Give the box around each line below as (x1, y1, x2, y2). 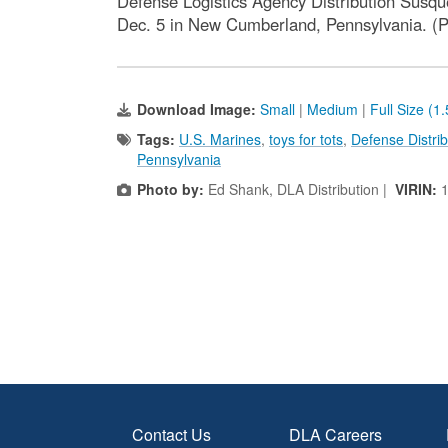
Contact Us (132, 423, 211, 446)
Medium (307, 99, 358, 119)
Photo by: (137, 179, 204, 199)
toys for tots (269, 129, 343, 149)
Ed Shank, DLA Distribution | (204, 179, 395, 199)
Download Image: (137, 99, 260, 119)
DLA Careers (289, 423, 382, 446)
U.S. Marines (179, 129, 261, 149)
